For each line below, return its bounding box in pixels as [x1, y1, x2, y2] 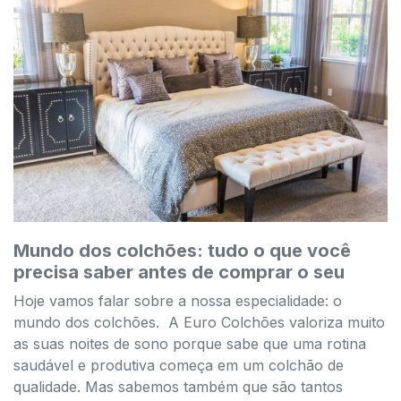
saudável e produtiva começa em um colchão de [13, 355, 344, 374]
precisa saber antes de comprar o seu [13, 260, 345, 283]
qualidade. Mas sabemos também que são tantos [13, 377, 343, 396]
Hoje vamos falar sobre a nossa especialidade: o [13, 291, 342, 310]
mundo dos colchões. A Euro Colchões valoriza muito [13, 312, 385, 331]
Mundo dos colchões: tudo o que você [13, 239, 351, 261]
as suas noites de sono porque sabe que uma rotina [13, 334, 366, 353]
